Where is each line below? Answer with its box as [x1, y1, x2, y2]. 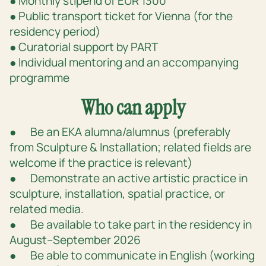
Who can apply [81, 94, 185, 122]
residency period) [9, 24, 100, 40]
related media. [9, 201, 84, 217]
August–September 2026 [9, 232, 141, 248]
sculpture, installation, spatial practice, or [9, 186, 225, 202]
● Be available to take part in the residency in [9, 217, 252, 233]
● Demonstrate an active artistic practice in [9, 170, 248, 186]
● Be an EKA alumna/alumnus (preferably [9, 124, 230, 140]
